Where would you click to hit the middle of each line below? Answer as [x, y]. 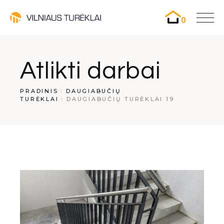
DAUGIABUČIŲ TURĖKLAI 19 [120, 99]
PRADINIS [39, 91]
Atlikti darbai [90, 71]
